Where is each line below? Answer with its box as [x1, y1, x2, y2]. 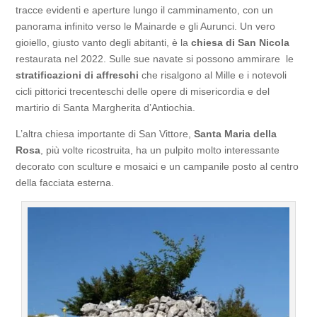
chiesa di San [191, 36, 257, 48]
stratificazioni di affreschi [16, 69, 139, 81]
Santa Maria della [194, 127, 277, 139]
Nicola [259, 36, 290, 48]
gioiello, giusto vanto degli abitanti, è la [16, 36, 192, 48]
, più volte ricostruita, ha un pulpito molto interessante [40, 144, 280, 156]
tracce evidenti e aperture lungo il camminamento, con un [16, 4, 274, 16]
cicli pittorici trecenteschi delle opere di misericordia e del [16, 85, 270, 97]
